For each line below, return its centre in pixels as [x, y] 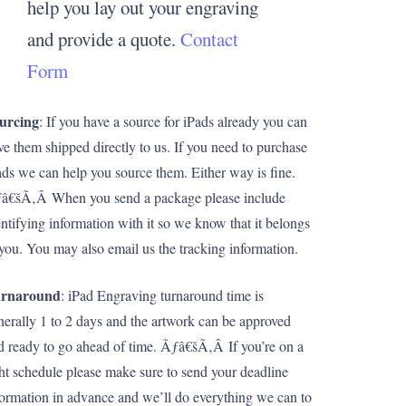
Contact [209, 39]
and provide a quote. [104, 39]
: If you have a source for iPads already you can [173, 121]
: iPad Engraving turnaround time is [162, 295]
